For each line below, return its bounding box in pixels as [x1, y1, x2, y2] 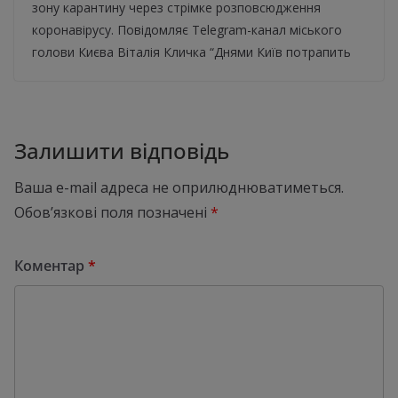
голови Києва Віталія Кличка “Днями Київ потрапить [32, 44, 351, 61]
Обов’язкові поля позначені [14, 203, 211, 223]
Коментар [14, 256, 88, 276]
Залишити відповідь [14, 136, 229, 166]
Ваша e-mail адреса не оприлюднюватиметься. [14, 178, 344, 198]
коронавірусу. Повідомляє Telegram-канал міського [32, 21, 342, 39]
